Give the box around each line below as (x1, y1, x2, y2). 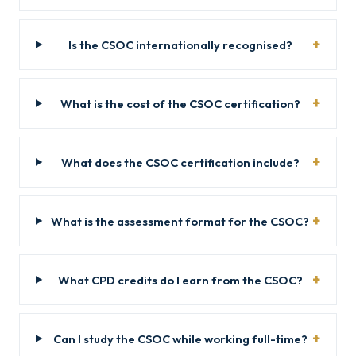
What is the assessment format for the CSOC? (51, 213, 310, 229)
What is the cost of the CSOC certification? (60, 95, 300, 111)
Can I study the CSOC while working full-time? (52, 331, 308, 346)
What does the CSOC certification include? (60, 154, 300, 170)
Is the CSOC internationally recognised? (68, 37, 292, 52)
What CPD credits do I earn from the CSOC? (57, 272, 303, 288)
